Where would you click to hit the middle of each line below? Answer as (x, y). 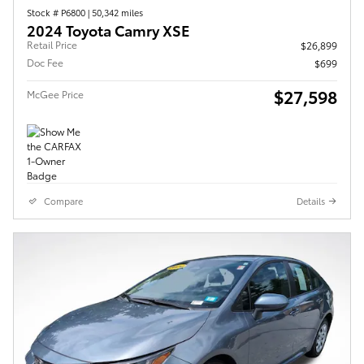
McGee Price (55, 94)
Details (311, 201)
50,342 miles (117, 13)
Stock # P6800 (57, 13)
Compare (63, 201)
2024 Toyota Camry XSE (108, 30)
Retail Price (52, 45)
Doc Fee (45, 63)
